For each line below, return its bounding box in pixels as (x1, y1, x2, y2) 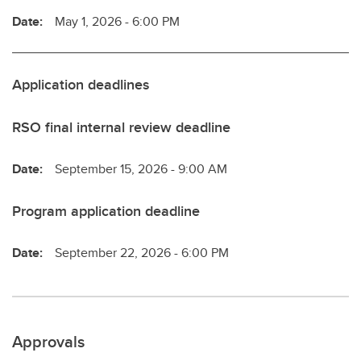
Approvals (12, 329, 85, 353)
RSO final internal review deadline (12, 116, 230, 138)
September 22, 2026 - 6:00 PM (55, 243, 229, 262)
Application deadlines (12, 73, 149, 95)
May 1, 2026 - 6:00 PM (55, 11, 180, 31)
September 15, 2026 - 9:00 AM (55, 159, 227, 178)
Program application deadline (12, 200, 200, 222)
